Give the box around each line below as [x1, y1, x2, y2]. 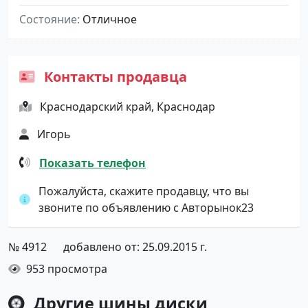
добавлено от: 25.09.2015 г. [63, 239, 207, 254]
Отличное [82, 12, 137, 27]
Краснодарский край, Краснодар [40, 99, 215, 114]
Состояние [19, 12, 77, 27]
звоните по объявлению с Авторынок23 [38, 199, 254, 215]
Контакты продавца [41, 67, 187, 86]
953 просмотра [23, 261, 107, 276]
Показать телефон [39, 155, 146, 170]
